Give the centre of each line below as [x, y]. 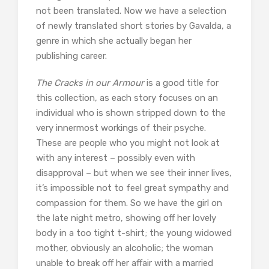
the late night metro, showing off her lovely [126, 218]
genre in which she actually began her [114, 41]
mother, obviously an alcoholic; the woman [125, 248]
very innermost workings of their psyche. [121, 128]
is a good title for [181, 83]
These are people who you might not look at [128, 143]
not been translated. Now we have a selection [131, 11]
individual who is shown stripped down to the [131, 113]
